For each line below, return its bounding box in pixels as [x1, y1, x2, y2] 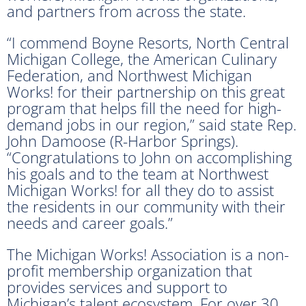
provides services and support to [7, 276, 227, 297]
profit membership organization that [7, 260, 252, 281]
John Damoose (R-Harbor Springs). [7, 130, 238, 151]
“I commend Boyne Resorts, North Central [7, 31, 289, 53]
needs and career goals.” [7, 212, 173, 233]
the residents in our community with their [7, 195, 286, 217]
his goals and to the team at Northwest [7, 163, 268, 184]
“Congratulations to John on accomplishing [7, 146, 292, 167]
